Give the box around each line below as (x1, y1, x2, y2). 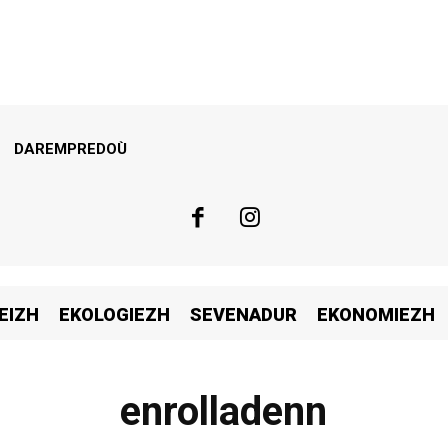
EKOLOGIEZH (59, 303, 170, 325)
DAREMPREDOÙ (14, 140, 127, 158)
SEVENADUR (190, 303, 297, 325)
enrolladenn (120, 387, 328, 435)
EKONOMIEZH (317, 303, 435, 325)
